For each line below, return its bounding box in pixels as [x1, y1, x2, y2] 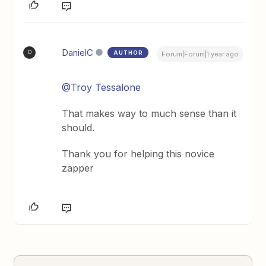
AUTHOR [113, 49, 144, 56]
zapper [62, 161, 94, 174]
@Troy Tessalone [62, 81, 141, 93]
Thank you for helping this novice [62, 147, 215, 160]
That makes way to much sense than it [62, 107, 237, 119]
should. [62, 121, 95, 134]
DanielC [62, 46, 94, 58]
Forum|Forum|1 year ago [161, 49, 239, 58]
